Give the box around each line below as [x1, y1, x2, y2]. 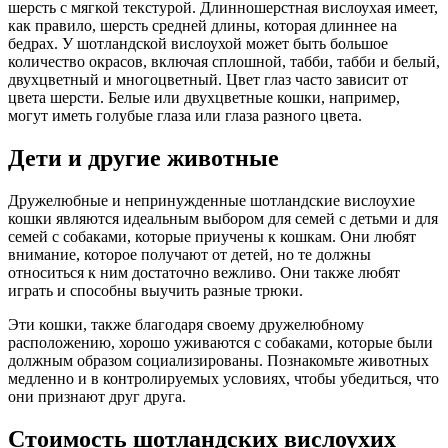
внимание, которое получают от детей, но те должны [8, 245, 371, 263]
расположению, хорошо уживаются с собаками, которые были [8, 333, 433, 351]
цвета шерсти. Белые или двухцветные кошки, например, [8, 88, 400, 106]
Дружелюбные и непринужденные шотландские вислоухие [8, 191, 415, 209]
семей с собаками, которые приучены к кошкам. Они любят [8, 227, 416, 245]
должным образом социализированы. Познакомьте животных [8, 351, 429, 369]
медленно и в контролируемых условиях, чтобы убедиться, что [8, 369, 439, 387]
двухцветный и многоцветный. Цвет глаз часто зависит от [8, 70, 408, 88]
